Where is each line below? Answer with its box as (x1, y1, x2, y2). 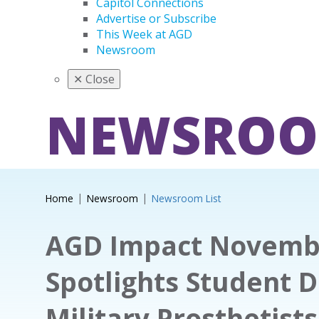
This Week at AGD (96, 26, 192, 42)
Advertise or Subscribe (96, 11, 216, 26)
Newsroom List (151, 192, 221, 205)
